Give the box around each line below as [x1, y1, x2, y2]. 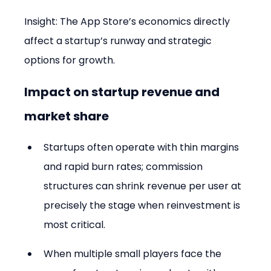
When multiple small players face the [44, 247, 224, 261]
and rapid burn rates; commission [44, 160, 206, 174]
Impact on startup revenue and [24, 83, 223, 101]
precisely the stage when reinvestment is [44, 198, 243, 213]
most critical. [44, 218, 106, 232]
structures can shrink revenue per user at [44, 179, 244, 194]
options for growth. [24, 53, 116, 68]
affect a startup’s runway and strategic [24, 34, 215, 48]
